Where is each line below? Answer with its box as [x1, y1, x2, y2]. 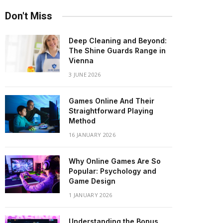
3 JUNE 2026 [69, 71, 101, 78]
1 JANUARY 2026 [69, 191, 112, 199]
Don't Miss [5, 10, 52, 22]
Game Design [69, 177, 115, 185]
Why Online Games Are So [69, 157, 161, 165]
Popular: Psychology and [69, 167, 156, 175]
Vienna [69, 56, 94, 65]
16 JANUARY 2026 [69, 131, 115, 138]
